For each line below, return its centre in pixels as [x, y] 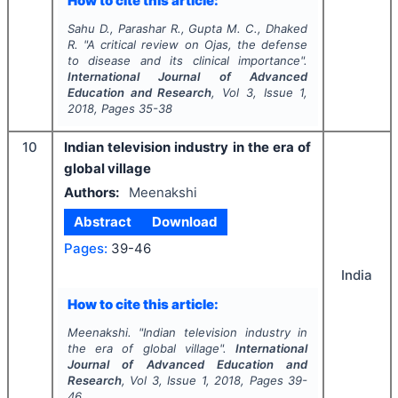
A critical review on [145, 44]
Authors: [92, 192]
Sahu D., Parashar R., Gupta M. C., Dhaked [187, 28]
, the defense [268, 44]
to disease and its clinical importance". [187, 60]
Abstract [103, 222]
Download [184, 222]
